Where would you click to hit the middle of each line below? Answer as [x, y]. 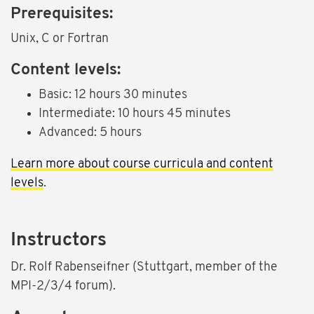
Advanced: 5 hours [90, 133]
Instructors [59, 241]
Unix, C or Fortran [60, 39]
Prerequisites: [62, 15]
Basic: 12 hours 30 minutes [113, 95]
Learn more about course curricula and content [142, 165]
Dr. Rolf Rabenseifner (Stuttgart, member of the [144, 268]
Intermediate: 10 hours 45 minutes [135, 114]
